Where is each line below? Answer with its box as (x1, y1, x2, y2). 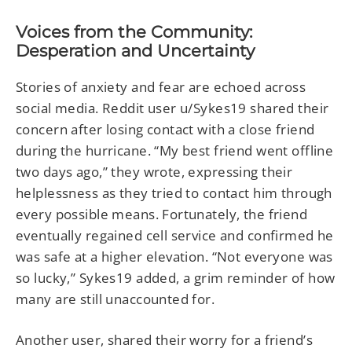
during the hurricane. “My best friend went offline (16, 141, 334, 160)
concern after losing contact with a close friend (16, 120, 315, 139)
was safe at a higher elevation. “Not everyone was (16, 247, 333, 266)
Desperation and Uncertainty (16, 40, 255, 60)
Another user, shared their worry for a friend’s (16, 331, 313, 350)
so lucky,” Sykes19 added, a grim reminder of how (16, 269, 335, 288)
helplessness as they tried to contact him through (16, 184, 332, 203)
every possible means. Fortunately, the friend (16, 205, 308, 224)
